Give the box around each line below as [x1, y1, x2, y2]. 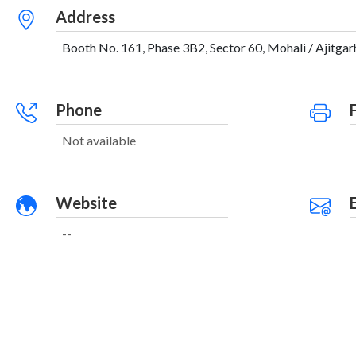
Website [55, 193, 117, 212]
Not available [61, 133, 136, 148]
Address [55, 7, 115, 26]
